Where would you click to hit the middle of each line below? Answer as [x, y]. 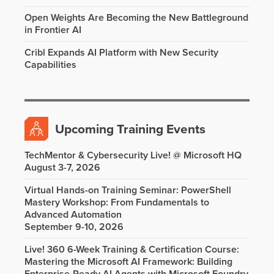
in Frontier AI [53, 30]
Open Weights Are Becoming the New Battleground [136, 18]
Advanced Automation [73, 215]
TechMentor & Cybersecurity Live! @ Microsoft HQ [133, 155]
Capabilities [50, 65]
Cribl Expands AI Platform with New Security [121, 53]
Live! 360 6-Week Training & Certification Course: [132, 250]
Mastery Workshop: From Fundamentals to [117, 202]
